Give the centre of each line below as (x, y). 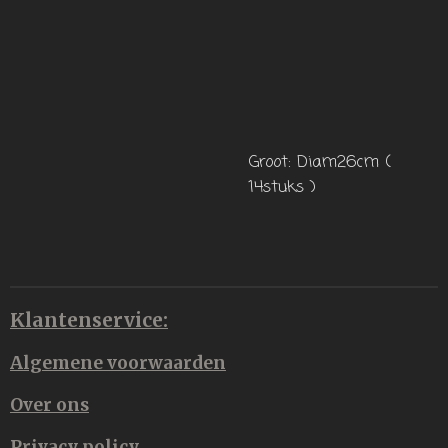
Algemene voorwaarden (118, 363)
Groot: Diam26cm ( (320, 162)
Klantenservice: (89, 320)
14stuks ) (282, 187)
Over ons (49, 405)
